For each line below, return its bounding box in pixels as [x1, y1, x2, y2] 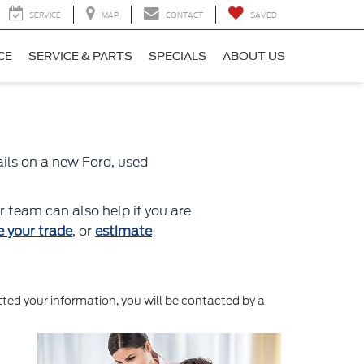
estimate [95, 222, 152, 240]
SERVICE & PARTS [28, 50, 132, 63]
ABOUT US [223, 50, 285, 63]
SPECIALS [149, 50, 206, 63]
